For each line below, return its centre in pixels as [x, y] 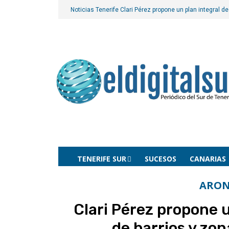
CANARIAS [208, 159]
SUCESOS [161, 159]
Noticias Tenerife [95, 10]
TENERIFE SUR [102, 159]
